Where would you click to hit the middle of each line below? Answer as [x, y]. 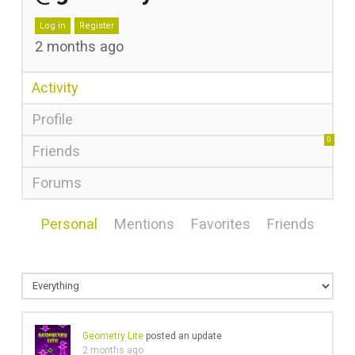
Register [96, 25]
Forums [56, 182]
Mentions [143, 223]
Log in [52, 25]
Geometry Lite [113, 336]
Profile [52, 119]
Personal [69, 223]
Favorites [220, 223]
